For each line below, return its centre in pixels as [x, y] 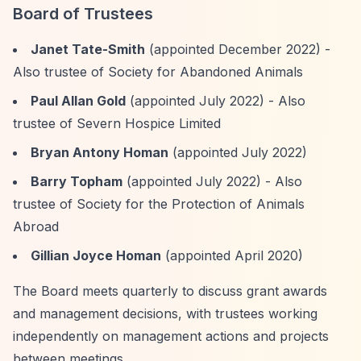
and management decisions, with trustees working [165, 313]
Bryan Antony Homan [100, 152]
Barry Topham [77, 181]
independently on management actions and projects [171, 336]
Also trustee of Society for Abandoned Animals [158, 72]
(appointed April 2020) [232, 255]
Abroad [36, 226]
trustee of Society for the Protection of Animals [159, 204]
